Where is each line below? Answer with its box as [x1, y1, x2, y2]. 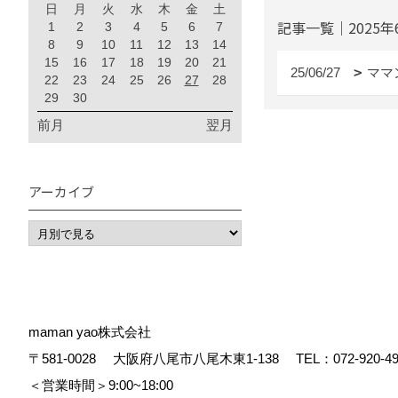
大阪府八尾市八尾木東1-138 [109, 351, 292, 366]
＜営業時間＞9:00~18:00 [28, 378, 187, 393]
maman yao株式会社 [28, 324, 151, 339]
